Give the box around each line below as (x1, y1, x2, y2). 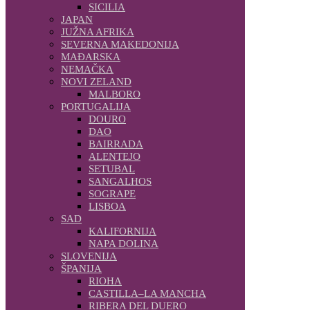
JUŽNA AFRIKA (61, 26, 134, 37)
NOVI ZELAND (61, 75, 131, 87)
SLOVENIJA (61, 250, 117, 262)
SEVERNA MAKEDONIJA (61, 38, 179, 50)
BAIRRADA (89, 138, 143, 149)
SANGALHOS (89, 175, 152, 187)
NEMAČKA (61, 63, 113, 75)
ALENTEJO (89, 150, 140, 162)
